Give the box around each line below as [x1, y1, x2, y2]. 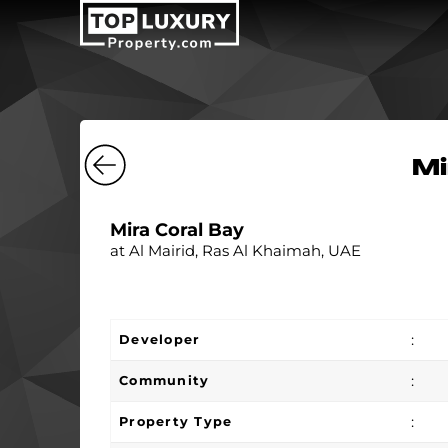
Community [118, 373, 210, 388]
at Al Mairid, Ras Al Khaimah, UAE [110, 241, 361, 260]
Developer [118, 332, 201, 347]
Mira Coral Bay [110, 219, 244, 241]
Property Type [118, 414, 233, 429]
